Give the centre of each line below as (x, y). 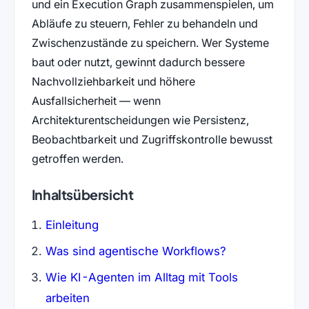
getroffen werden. (77, 158)
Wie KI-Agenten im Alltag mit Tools (141, 277)
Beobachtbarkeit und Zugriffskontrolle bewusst (152, 139)
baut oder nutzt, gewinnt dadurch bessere (138, 62)
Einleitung (72, 225)
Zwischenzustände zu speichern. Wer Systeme (150, 42)
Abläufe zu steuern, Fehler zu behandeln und (144, 23)
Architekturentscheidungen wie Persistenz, (140, 120)
